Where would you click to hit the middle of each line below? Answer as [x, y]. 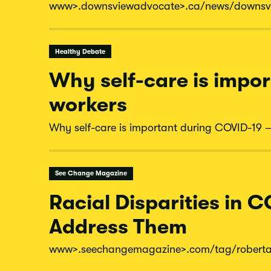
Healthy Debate [80, 51]
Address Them [118, 226]
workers [88, 105]
